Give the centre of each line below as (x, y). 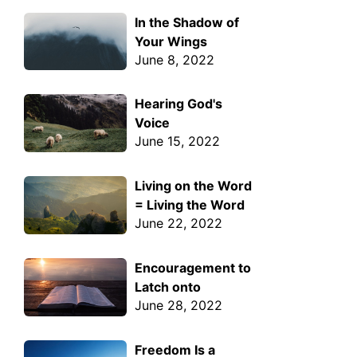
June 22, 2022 (179, 224)
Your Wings (171, 41)
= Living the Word (190, 205)
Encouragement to (193, 267)
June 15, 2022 (178, 141)
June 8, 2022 (175, 59)
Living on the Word (194, 186)
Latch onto (168, 286)
